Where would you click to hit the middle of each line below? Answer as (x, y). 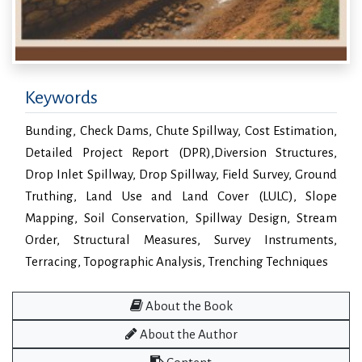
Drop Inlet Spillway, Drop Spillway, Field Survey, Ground (181, 174)
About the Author (187, 334)
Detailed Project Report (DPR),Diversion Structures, (181, 152)
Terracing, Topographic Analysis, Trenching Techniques (177, 261)
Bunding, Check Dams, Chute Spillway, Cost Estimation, (181, 130)
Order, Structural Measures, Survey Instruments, (181, 240)
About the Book (187, 306)
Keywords (61, 98)
